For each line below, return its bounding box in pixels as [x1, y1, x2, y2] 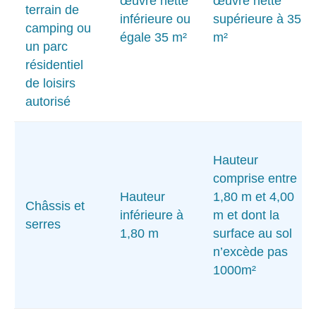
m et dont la [213, 207, 279, 222]
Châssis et [25, 198, 85, 213]
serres [25, 217, 61, 231]
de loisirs [25, 75, 75, 90]
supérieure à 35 [213, 11, 301, 26]
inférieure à [120, 207, 183, 222]
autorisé [25, 94, 71, 109]
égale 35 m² [120, 30, 187, 44]
